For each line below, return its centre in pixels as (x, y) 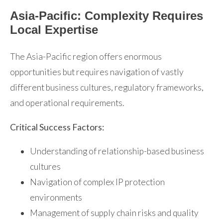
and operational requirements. (67, 103)
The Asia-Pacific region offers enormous (86, 57)
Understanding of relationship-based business (117, 151)
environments (56, 198)
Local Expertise (54, 30)
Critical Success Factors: (57, 127)
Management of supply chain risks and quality (114, 213)
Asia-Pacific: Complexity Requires (107, 16)
